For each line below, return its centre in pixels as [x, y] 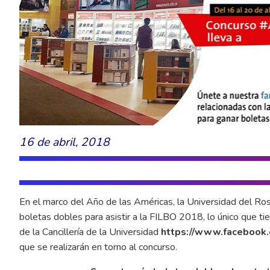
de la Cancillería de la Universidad [90, 232]
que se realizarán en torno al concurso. [98, 247]
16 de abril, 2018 [64, 142]
